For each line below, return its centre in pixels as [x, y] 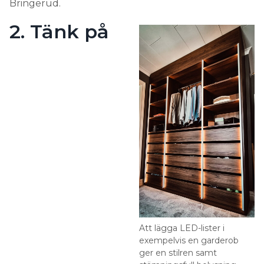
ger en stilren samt [178, 253]
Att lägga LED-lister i [182, 228]
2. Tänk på [59, 32]
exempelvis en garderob [189, 241]
